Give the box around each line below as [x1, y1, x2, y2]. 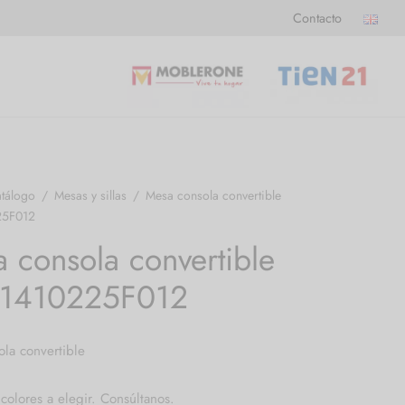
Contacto [293, 9, 342, 27]
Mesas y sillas [54, 186, 127, 204]
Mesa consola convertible [142, 186, 281, 204]
